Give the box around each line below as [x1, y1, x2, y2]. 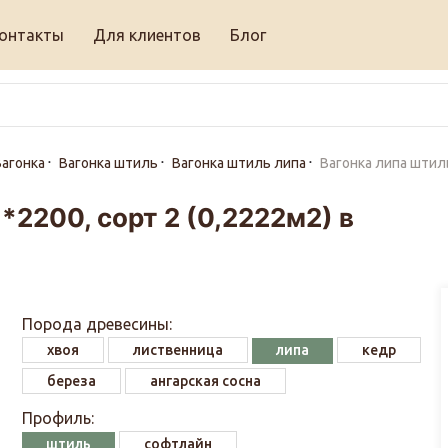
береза [47, 373, 97, 389]
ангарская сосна [150, 373, 262, 389]
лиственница [133, 342, 224, 358]
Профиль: [22, 409, 95, 427]
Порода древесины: [22, 315, 173, 333]
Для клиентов [93, 25, 202, 44]
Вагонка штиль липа [171, 155, 306, 171]
